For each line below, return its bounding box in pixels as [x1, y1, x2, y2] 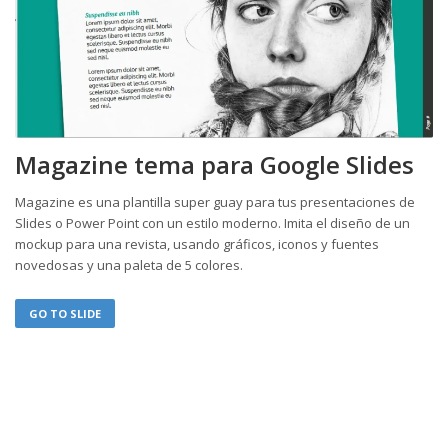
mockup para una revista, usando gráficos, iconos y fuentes [15, 234, 379, 253]
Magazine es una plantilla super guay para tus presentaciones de [15, 192, 415, 211]
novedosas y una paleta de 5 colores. [15, 255, 243, 274]
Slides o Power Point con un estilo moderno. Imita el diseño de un [15, 213, 410, 232]
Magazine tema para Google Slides [15, 147, 414, 181]
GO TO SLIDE [29, 305, 101, 321]
